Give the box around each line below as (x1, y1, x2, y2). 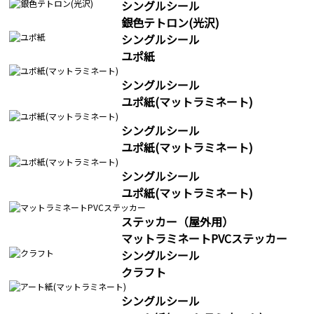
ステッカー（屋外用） (121, 213, 233, 231)
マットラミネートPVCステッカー (121, 230, 287, 247)
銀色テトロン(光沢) (121, 14, 219, 32)
